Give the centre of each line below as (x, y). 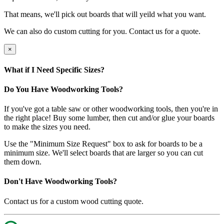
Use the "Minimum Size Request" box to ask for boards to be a (103, 144)
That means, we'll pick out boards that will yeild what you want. (105, 14)
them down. (23, 162)
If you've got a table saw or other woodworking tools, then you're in (111, 109)
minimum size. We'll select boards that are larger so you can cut (103, 153)
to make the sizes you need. (47, 127)
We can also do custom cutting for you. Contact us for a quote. (102, 31)
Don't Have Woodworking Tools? (60, 181)
